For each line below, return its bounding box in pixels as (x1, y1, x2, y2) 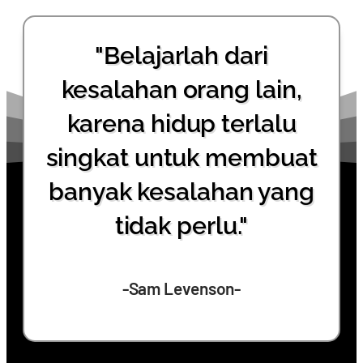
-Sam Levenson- (122, 278, 241, 298)
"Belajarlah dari (95, 41, 268, 70)
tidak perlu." (114, 211, 249, 240)
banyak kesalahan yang (49, 177, 314, 206)
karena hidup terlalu (66, 109, 297, 138)
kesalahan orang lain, (61, 75, 302, 104)
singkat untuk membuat (45, 143, 318, 172)
